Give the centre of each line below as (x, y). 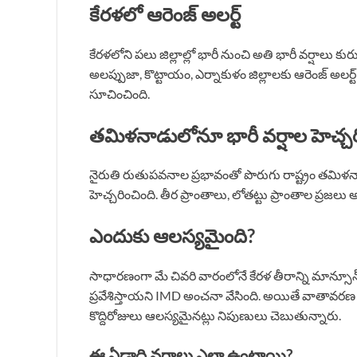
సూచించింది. (120, 93)
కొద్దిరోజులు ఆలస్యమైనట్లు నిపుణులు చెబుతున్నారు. (215, 315)
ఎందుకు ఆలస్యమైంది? (172, 236)
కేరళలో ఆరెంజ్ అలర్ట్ (165, 14)
